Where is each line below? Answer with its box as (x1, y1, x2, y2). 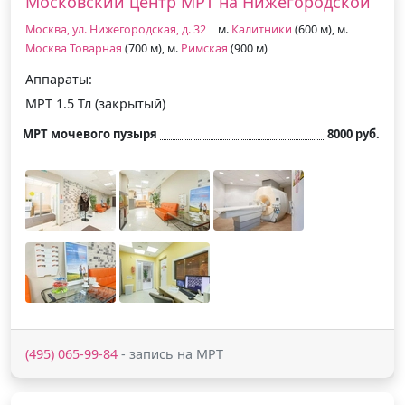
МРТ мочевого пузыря (23, 125, 157, 142)
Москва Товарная (25, 40, 122, 56)
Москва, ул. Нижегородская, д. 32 (25, 21, 206, 37)
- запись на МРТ (118, 344, 223, 363)
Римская (181, 40, 228, 56)
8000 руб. (327, 125, 380, 142)
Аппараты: (25, 70, 92, 88)
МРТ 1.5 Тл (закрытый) (25, 94, 165, 112)
